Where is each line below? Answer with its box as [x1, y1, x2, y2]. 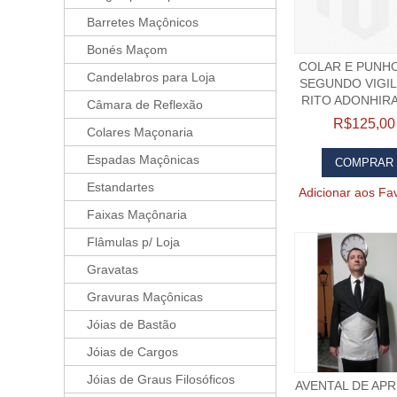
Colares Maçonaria [87, 125, 193, 139]
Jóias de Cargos [87, 345, 178, 359]
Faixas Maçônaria [87, 207, 187, 222]
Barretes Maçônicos [87, 15, 198, 29]
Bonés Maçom [87, 43, 167, 57]
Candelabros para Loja [87, 70, 215, 84]
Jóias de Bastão [87, 317, 176, 331]
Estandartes [87, 180, 154, 194]
